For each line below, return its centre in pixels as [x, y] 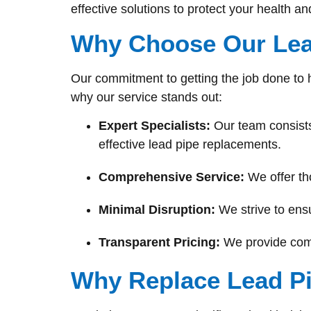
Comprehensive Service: [171, 177]
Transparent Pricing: [159, 243]
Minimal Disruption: [157, 210]
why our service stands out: [146, 97]
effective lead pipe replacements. [190, 145]
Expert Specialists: [154, 126]
